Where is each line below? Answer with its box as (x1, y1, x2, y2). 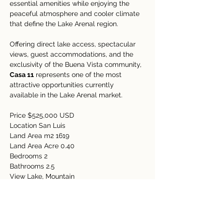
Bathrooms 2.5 (10, 162, 55, 170)
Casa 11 (10, 71, 34, 78)
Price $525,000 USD (10, 111, 74, 119)
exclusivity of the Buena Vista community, (10, 61, 143, 68)
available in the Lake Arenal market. (10, 91, 123, 99)
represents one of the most (34, 71, 124, 78)
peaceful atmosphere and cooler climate (10, 10, 141, 17)
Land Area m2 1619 (10, 132, 69, 139)
